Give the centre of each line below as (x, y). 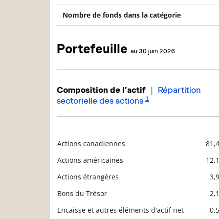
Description (76, 153)
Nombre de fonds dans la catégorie (122, 15)
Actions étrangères (88, 177)
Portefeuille (94, 49)
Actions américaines (90, 160)
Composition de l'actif (101, 90)
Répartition (179, 90)
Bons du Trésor (82, 194)
